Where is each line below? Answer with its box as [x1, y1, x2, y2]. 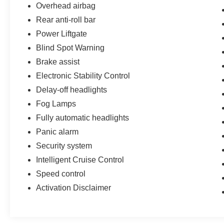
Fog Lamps [36, 99, 76, 108]
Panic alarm [36, 127, 79, 136]
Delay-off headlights [36, 85, 107, 94]
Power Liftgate [36, 29, 87, 38]
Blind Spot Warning [36, 43, 105, 52]
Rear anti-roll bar [36, 15, 96, 24]
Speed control [36, 169, 86, 178]
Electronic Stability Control [36, 71, 130, 80]
